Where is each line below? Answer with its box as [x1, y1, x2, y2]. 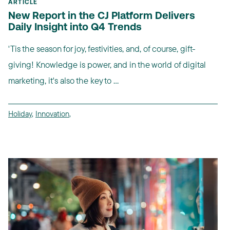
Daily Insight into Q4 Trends [8, 22, 142, 33]
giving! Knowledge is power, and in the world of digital [8, 59, 206, 70]
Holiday [8, 108, 32, 119]
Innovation [35, 108, 69, 119]
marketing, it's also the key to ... [8, 74, 119, 86]
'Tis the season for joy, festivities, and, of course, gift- [8, 43, 196, 54]
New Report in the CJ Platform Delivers [8, 11, 195, 22]
